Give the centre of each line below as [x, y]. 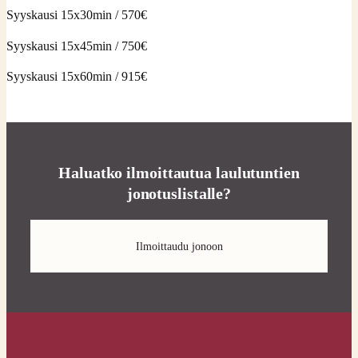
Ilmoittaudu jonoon [179, 246]
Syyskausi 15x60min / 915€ [77, 76]
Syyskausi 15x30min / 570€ [77, 15]
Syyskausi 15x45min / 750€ [77, 46]
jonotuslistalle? [179, 194]
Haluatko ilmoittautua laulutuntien [179, 173]
